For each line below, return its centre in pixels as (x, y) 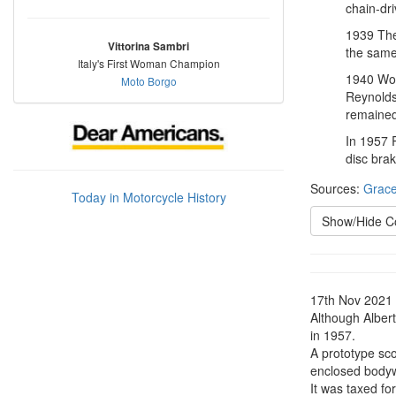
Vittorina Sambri (148, 46)
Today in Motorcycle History (148, 197)
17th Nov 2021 (351, 300)
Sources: (337, 188)
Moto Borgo (148, 81)
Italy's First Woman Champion (148, 63)
